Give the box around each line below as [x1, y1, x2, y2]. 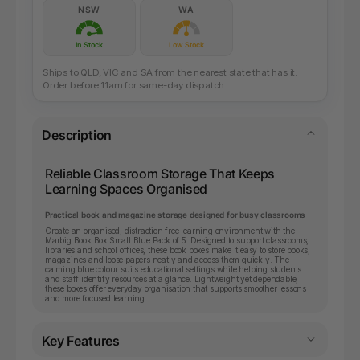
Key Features [42, 333, 121, 350]
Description [42, 127, 112, 144]
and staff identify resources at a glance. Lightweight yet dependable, [45, 274, 299, 284]
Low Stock [169, 40, 204, 50]
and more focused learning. [45, 293, 147, 304]
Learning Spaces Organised [45, 181, 207, 198]
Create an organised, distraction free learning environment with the [45, 226, 295, 236]
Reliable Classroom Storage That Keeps [45, 166, 276, 182]
